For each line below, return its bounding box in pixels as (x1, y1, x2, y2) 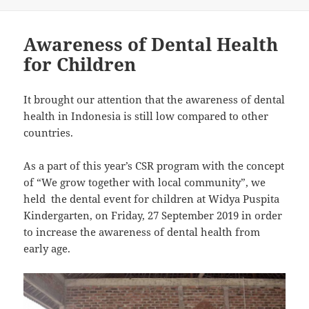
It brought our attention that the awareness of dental (23, 92, 286, 107)
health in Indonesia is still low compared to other (23, 109, 269, 123)
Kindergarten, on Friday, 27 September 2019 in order (23, 208, 283, 223)
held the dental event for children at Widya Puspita (23, 192, 280, 206)
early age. (23, 241, 71, 256)
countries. (23, 126, 74, 140)
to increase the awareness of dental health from (23, 225, 261, 239)
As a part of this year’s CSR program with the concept (23, 159, 285, 173)
